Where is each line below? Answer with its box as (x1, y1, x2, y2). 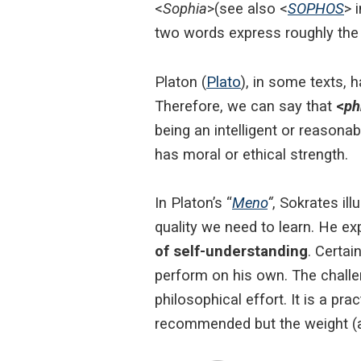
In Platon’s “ (155, 194, 232, 212)
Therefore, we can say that (155, 97, 336, 114)
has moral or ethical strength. (155, 145, 348, 163)
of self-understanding (155, 243, 308, 260)
